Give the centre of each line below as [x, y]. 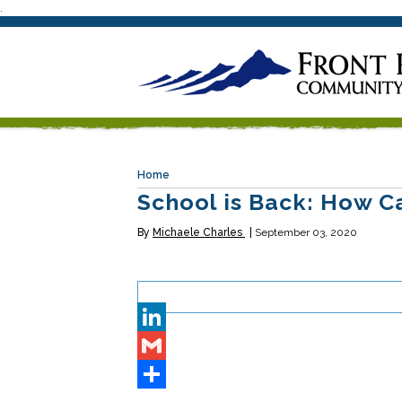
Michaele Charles [199, 232]
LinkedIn [162, 345]
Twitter [160, 317]
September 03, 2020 [306, 232]
